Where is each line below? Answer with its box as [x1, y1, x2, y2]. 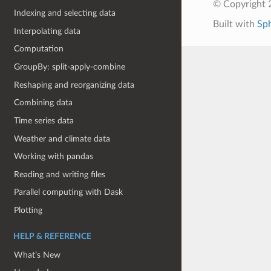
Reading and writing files [14, 169, 106, 179]
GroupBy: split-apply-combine [14, 62, 126, 72]
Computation [14, 44, 64, 54]
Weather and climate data [14, 134, 111, 143]
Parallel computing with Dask [14, 188, 123, 197]
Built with [212, 19, 257, 30]
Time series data [14, 116, 74, 125]
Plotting [14, 206, 43, 215]
